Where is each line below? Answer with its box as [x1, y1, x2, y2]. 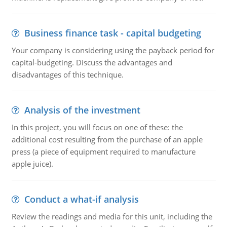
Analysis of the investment [24, 104, 140, 116]
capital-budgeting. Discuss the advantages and [11, 57, 172, 67]
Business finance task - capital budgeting [24, 27, 201, 39]
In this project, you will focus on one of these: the [11, 122, 183, 132]
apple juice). [11, 159, 53, 169]
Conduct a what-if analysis [24, 193, 139, 205]
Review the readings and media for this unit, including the [11, 211, 212, 221]
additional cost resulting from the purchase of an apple [11, 134, 203, 144]
